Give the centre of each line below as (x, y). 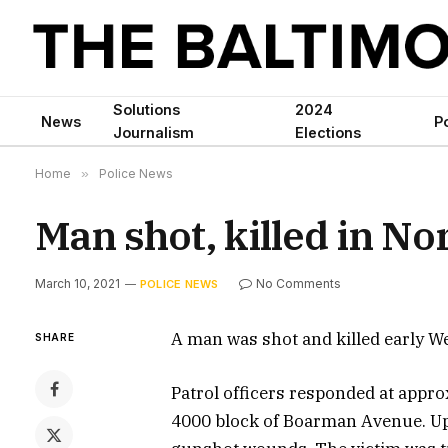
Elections (328, 132)
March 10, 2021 (77, 283)
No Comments (299, 283)
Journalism (153, 132)
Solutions (146, 109)
